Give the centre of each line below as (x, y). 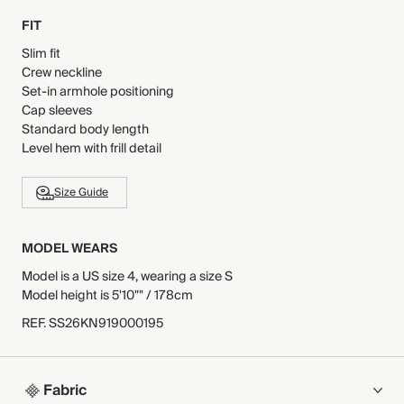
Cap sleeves (57, 111)
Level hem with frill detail (92, 149)
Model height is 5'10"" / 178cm (107, 296)
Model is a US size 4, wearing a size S (127, 277)
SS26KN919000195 (106, 324)
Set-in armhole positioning (98, 92)
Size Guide (81, 193)
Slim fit (41, 54)
